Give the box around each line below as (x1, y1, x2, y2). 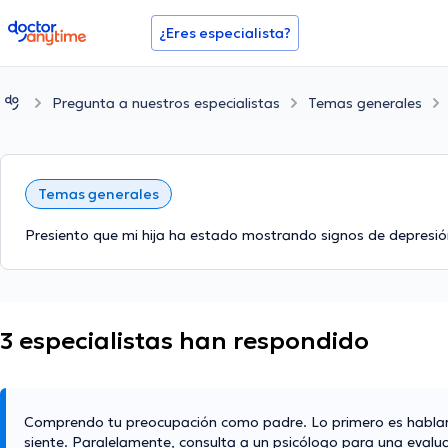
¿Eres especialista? (159, 24, 291, 42)
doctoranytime (7, 18, 120, 38)
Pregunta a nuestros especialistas (52, 93, 280, 112)
